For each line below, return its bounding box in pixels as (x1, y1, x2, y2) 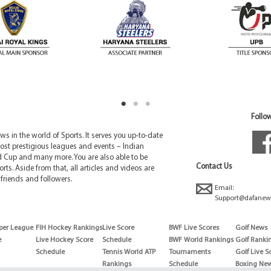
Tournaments (169, 249, 211, 256)
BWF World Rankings (169, 237, 233, 244)
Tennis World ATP (102, 249, 155, 256)
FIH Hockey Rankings (36, 224, 102, 232)
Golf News (235, 224, 267, 232)
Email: (215, 184, 233, 192)
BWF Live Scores (169, 224, 219, 232)
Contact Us (196, 163, 232, 171)
